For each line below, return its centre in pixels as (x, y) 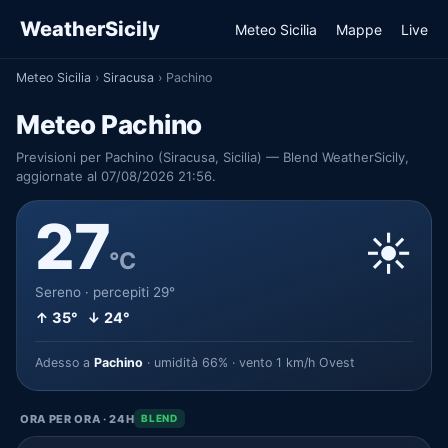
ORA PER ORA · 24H (77, 418)
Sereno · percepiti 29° (105, 292)
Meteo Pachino (109, 124)
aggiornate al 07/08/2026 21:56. (116, 176)
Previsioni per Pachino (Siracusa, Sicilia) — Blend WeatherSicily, (212, 157)
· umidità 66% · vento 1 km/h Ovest (249, 362)
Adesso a (64, 362)
